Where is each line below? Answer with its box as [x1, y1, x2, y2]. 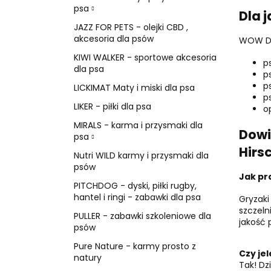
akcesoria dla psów [74, 32, 154, 45]
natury [74, 251, 102, 264]
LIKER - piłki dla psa [74, 100, 151, 113]
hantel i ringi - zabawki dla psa [74, 191, 201, 203]
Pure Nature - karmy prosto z [74, 240, 196, 252]
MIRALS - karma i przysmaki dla [74, 119, 203, 131]
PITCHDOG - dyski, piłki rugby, [74, 179, 197, 192]
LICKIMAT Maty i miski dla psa [74, 81, 195, 94]
